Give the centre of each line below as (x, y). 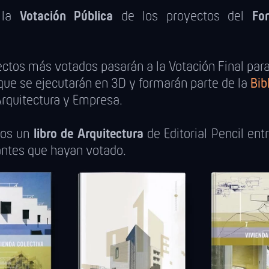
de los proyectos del (183, 17)
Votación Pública (66, 17)
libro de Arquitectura (88, 134)
